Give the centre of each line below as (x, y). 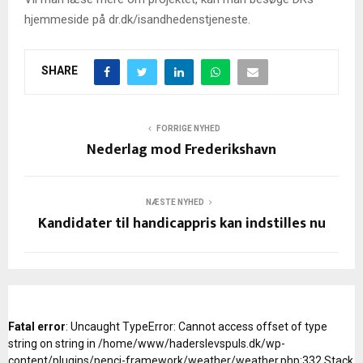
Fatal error (37, 326)
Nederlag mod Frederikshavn (181, 149)
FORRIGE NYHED (188, 128)
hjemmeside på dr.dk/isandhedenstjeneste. (137, 19)
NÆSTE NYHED (175, 202)
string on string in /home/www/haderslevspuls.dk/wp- (147, 343)
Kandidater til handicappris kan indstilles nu (181, 223)
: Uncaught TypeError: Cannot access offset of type (196, 326)
